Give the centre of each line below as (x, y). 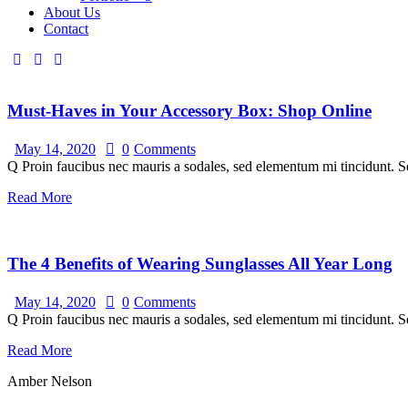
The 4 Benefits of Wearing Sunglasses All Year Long (200, 263)
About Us (72, 12)
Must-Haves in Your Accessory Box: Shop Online (189, 111)
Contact (66, 28)
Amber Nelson (50, 381)
